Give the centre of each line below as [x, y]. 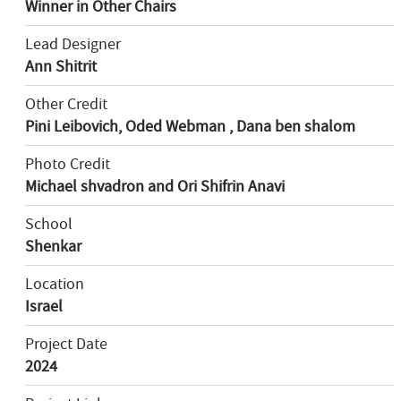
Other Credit [66, 104]
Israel [44, 307]
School [49, 224]
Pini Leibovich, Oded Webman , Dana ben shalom [190, 127]
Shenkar [53, 247]
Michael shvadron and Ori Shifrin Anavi [155, 187]
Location [55, 284]
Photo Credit [68, 164]
